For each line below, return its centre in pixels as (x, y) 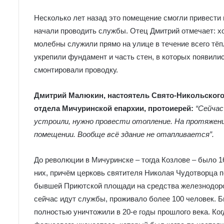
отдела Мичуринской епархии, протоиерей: (115, 108)
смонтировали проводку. (76, 70)
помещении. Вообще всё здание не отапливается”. (124, 134)
